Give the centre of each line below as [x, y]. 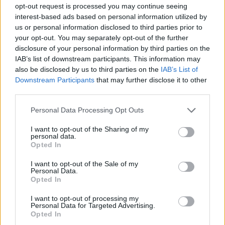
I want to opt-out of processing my [85, 198]
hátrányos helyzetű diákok [66, 87]
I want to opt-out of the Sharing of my [90, 129]
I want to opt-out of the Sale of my [84, 163]
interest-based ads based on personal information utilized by [111, 16]
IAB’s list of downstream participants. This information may [108, 59]
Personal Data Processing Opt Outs [87, 110]
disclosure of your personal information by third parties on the [113, 48]
